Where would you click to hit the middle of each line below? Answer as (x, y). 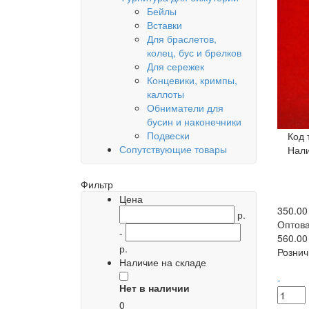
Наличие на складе (163, 262)
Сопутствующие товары (173, 149)
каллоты (166, 94)
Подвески (168, 135)
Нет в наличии (154, 288)
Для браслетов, (182, 39)
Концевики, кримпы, (192, 80)
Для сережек (176, 66)
